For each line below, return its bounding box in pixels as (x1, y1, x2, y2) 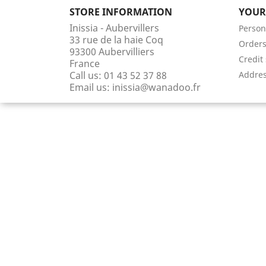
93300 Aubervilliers (69, 45, 154, 59)
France (69, 57, 100, 71)
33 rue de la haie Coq (69, 33, 163, 47)
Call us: (69, 69, 104, 83)
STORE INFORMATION (69, 5, 172, 19)
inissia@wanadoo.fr (112, 81, 201, 94)
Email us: (69, 81, 112, 94)
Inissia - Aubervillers (69, 21, 159, 35)
